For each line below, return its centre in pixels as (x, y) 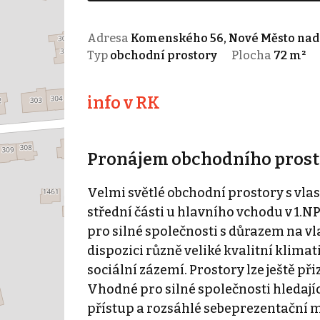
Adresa (109, 38)
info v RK (123, 102)
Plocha (252, 55)
